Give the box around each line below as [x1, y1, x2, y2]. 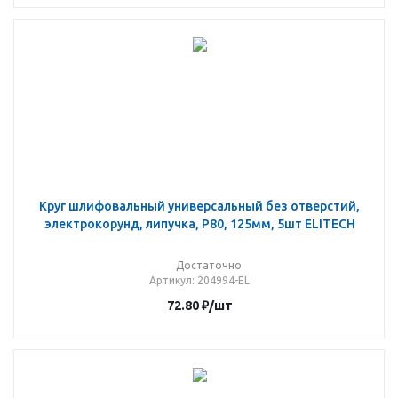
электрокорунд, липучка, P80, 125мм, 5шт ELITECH [44, 217, 355, 231]
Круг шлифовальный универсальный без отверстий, [39, 199, 360, 213]
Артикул [149, 275, 192, 286]
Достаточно [175, 259, 242, 271]
